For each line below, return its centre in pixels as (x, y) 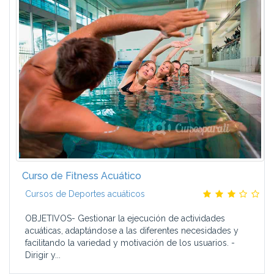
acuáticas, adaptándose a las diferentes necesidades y (132, 231)
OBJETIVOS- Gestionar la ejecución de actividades (125, 218)
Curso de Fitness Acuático (82, 176)
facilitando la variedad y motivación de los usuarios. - (130, 243)
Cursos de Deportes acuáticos (85, 194)
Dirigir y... (43, 255)
